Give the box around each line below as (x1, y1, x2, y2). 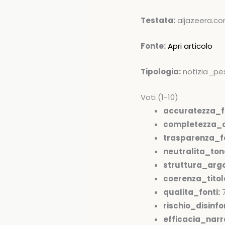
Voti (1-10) (141, 92, 179, 103)
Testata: (141, 15, 176, 26)
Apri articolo (168, 41, 213, 52)
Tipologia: (141, 66, 181, 77)
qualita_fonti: (163, 187, 220, 198)
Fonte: (141, 41, 166, 52)
